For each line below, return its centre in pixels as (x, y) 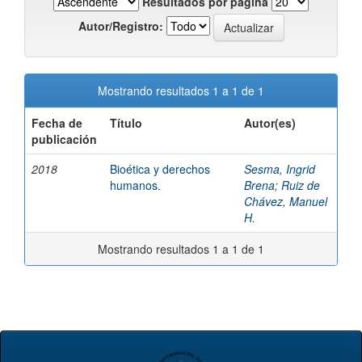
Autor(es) (270, 123)
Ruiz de (301, 185)
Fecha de (57, 123)
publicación (64, 139)
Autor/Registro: (120, 25)
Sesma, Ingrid (280, 169)
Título (126, 123)
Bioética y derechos (160, 169)
